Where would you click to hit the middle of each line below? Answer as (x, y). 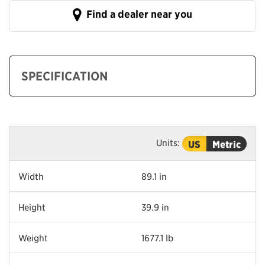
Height (32, 206)
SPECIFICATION (65, 76)
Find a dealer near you (138, 14)
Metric (227, 143)
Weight (33, 237)
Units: (169, 142)
